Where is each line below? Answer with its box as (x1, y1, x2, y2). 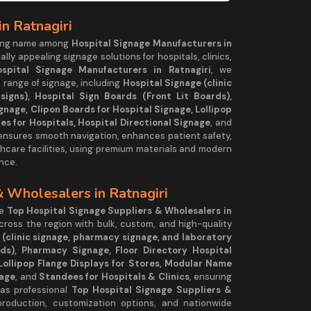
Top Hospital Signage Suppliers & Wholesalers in (6, 204, 233, 217)
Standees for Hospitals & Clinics (38, 270, 190, 283)
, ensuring (189, 270, 233, 283)
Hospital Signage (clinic (122, 76, 233, 89)
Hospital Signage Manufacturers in (71, 37, 233, 49)
